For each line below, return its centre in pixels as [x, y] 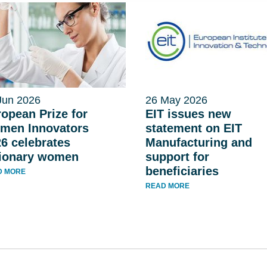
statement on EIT [193, 128]
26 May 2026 [176, 100]
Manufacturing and [198, 142]
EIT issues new [188, 114]
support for [177, 157]
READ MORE [167, 186]
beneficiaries [182, 171]
